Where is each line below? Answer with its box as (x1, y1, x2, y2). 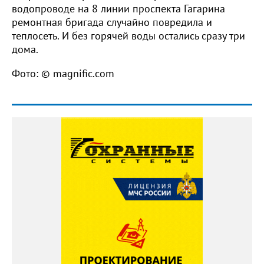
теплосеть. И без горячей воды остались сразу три (12, 29, 245, 43)
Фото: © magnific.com (12, 67, 114, 81)
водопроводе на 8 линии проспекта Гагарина (12, 2, 225, 16)
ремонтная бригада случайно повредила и (12, 15, 212, 29)
